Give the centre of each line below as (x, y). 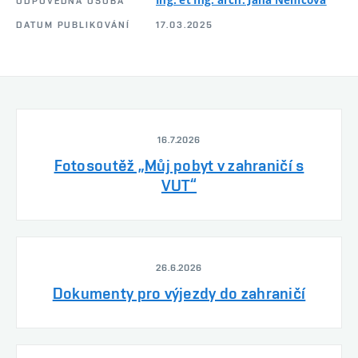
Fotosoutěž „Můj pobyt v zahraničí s (179, 165)
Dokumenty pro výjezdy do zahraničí (179, 293)
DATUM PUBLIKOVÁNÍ (73, 24)
